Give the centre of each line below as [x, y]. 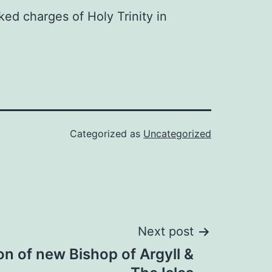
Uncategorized [177, 134]
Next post [166, 232]
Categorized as [107, 134]
